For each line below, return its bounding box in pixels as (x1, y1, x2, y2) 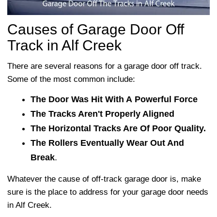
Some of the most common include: (7, 74, 135, 84)
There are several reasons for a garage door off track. (7, 61, 202, 71)
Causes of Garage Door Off (7, 21, 184, 37)
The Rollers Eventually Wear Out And (31, 138, 184, 148)
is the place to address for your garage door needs (26, 187, 208, 197)
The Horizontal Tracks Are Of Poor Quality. (31, 123, 206, 133)
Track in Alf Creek (7, 37, 122, 53)
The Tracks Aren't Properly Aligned (31, 108, 174, 119)
